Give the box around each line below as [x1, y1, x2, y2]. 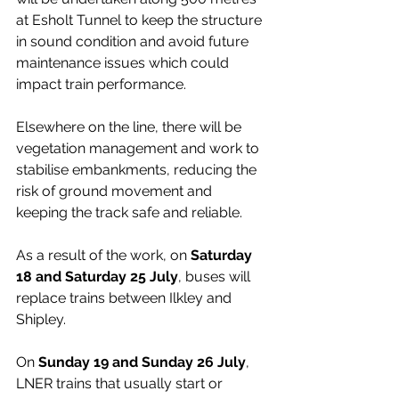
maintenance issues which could [16, 53, 232, 71]
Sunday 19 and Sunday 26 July [38, 353, 246, 370]
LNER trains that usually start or [16, 374, 226, 392]
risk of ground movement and [16, 182, 216, 199]
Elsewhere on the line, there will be [16, 118, 245, 135]
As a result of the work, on [16, 246, 191, 264]
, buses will [178, 267, 254, 285]
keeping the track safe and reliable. [16, 203, 242, 221]
